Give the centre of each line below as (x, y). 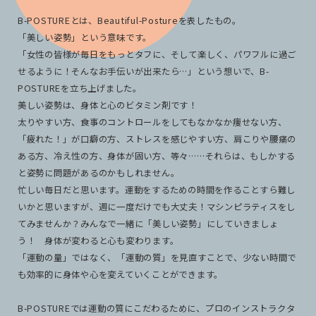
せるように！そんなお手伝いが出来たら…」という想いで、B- (143, 71)
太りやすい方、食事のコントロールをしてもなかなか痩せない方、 (152, 122)
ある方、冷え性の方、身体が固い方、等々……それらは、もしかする (156, 156)
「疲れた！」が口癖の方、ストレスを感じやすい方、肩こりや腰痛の (157, 139)
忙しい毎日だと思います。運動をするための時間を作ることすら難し (157, 189)
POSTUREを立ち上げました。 (79, 88)
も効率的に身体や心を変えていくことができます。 (120, 274)
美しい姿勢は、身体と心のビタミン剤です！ (107, 105)
